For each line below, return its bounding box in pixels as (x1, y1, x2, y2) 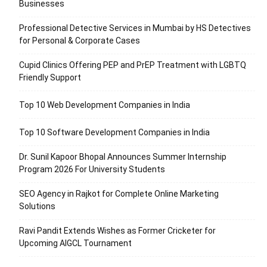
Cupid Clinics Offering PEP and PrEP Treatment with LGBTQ (19, 60, 246, 70)
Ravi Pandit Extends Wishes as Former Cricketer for (19, 225, 216, 235)
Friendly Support (19, 72, 81, 82)
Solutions (19, 201, 55, 211)
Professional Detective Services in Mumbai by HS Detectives (19, 23, 251, 33)
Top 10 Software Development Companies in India (19, 127, 210, 137)
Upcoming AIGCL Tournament (19, 238, 132, 248)
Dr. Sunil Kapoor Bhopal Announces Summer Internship (19, 151, 226, 162)
